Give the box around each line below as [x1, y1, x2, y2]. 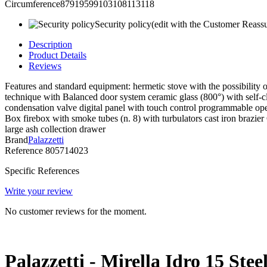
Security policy [95, 19, 151, 30]
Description [29, 39, 72, 50]
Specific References [5, 166, 79, 176]
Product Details [29, 50, 86, 61]
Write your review [5, 186, 73, 197]
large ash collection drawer [5, 124, 105, 135]
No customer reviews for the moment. [5, 206, 147, 217]
